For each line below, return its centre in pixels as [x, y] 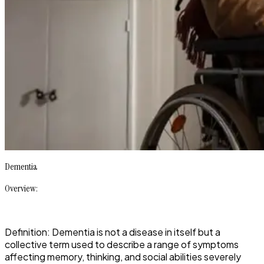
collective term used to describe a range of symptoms [122, 245]
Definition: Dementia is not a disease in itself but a [113, 232]
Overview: [21, 189]
